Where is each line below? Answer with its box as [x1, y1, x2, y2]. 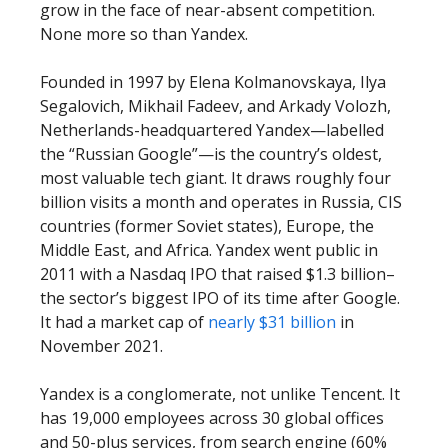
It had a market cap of [40, 311, 208, 333]
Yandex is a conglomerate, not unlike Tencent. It [40, 383, 400, 405]
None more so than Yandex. [40, 23, 248, 45]
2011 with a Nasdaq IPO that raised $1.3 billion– [40, 263, 395, 285]
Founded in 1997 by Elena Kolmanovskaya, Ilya [40, 71, 386, 93]
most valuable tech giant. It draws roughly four [40, 167, 391, 189]
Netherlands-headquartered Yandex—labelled [40, 119, 384, 141]
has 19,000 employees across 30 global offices [40, 407, 384, 429]
